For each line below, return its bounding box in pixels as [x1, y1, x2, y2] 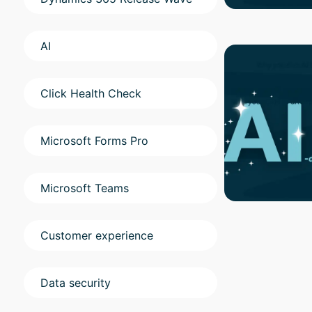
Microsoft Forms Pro [40, 134, 148, 148]
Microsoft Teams [40, 181, 129, 196]
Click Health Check [40, 86, 141, 101]
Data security [40, 276, 111, 290]
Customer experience [40, 228, 153, 243]
